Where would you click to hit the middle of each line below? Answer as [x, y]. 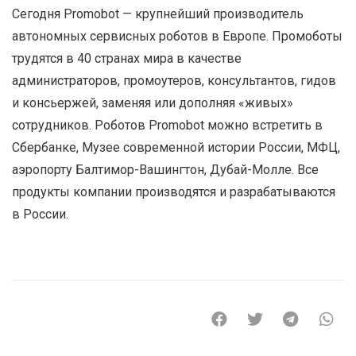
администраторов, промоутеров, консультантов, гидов [174, 80]
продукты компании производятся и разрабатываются [174, 192]
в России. [40, 214]
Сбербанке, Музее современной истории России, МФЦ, [176, 147]
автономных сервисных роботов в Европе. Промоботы [177, 36]
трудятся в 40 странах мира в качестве [127, 58]
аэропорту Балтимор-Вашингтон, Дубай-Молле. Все [165, 169]
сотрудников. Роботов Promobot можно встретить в [167, 125]
